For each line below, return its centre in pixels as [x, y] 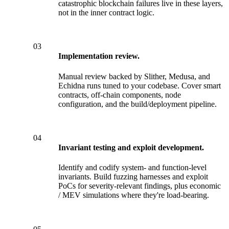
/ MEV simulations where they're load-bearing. [134, 195]
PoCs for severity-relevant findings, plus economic [140, 186]
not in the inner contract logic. [107, 12]
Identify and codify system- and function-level [133, 168]
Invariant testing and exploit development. [131, 148]
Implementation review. [99, 56]
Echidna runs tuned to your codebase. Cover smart [140, 85]
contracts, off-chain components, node [120, 95]
